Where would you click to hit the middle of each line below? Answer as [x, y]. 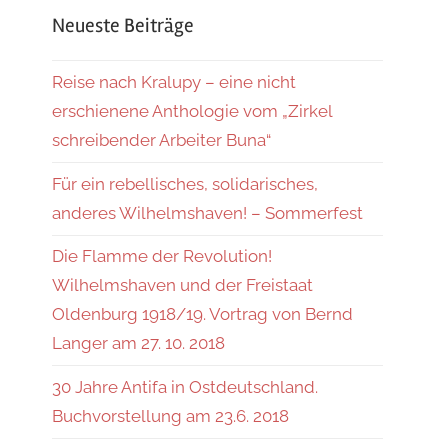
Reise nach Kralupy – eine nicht [174, 82]
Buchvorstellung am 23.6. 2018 [170, 415]
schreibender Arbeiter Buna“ [161, 140]
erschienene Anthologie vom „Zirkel [192, 111]
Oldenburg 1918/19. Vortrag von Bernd [202, 314]
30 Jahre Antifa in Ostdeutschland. [185, 386]
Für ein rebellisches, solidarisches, [185, 183]
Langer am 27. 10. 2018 [138, 343]
